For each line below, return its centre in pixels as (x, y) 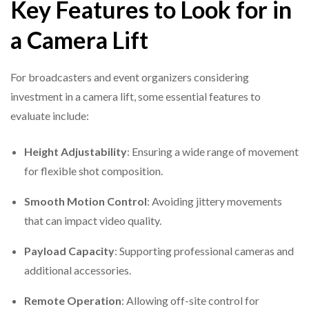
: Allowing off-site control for (190, 301)
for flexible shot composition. (94, 171)
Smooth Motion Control (86, 201)
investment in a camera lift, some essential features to (136, 97)
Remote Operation (73, 301)
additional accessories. (79, 270)
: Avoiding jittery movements (215, 201)
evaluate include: (51, 116)
